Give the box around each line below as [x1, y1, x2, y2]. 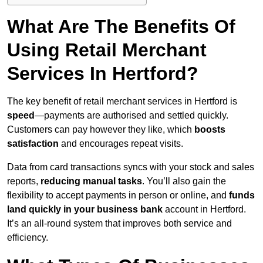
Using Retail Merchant [7, 39, 207, 61]
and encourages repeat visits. [59, 139, 183, 149]
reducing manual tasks [38, 176, 142, 187]
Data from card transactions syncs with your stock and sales [7, 162, 254, 173]
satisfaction [7, 139, 59, 149]
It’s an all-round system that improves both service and [7, 218, 232, 229]
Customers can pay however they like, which [7, 124, 194, 135]
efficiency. [7, 232, 48, 243]
